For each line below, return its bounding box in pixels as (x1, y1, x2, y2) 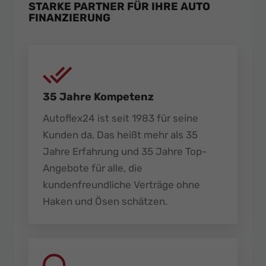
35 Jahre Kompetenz (43, 90, 154, 103)
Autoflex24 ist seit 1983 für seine (43, 112, 198, 124)
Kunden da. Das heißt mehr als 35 (43, 128, 198, 141)
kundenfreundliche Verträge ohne (43, 178, 200, 191)
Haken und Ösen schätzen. (43, 195, 167, 207)
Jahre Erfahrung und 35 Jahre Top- (43, 145, 207, 157)
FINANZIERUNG (28, 11, 110, 24)
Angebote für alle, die (43, 161, 142, 174)
